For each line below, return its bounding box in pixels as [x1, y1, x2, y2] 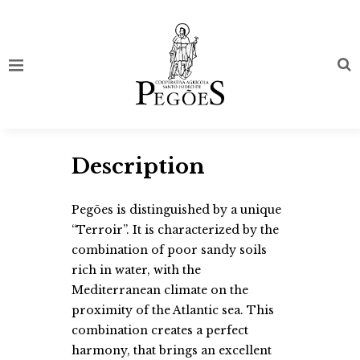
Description [72, 153, 205, 179]
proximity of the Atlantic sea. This [72, 303, 274, 317]
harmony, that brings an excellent [72, 343, 272, 358]
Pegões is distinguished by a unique [72, 202, 281, 217]
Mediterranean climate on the [72, 283, 248, 297]
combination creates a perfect [72, 323, 248, 337]
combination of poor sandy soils [72, 243, 267, 257]
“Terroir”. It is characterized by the [72, 223, 279, 237]
